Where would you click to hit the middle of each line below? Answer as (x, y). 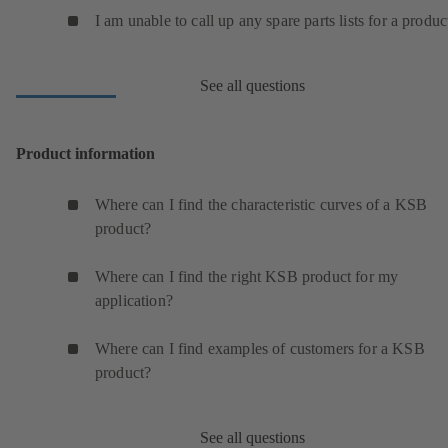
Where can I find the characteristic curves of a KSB (261, 205)
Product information (85, 153)
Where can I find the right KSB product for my (247, 277)
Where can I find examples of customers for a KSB (260, 349)
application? (134, 301)
